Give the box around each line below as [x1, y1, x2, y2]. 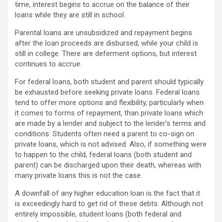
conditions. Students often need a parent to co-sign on [15, 129, 194, 138]
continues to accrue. [15, 59, 82, 68]
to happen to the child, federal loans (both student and [15, 150, 192, 159]
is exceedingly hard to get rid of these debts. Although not [15, 199, 203, 208]
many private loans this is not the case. [15, 171, 142, 180]
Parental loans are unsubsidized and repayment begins [15, 28, 192, 37]
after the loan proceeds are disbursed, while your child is [15, 39, 198, 48]
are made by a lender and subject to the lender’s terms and [15, 119, 206, 128]
